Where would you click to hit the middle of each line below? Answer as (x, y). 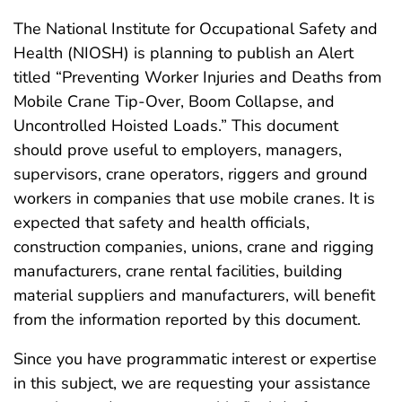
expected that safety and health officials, (162, 223)
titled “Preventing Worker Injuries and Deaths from (197, 78)
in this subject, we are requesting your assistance (192, 384)
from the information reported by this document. (187, 320)
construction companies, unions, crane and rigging (194, 247)
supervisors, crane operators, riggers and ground (191, 175)
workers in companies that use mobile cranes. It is (194, 199)
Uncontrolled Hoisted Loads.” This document (176, 126)
